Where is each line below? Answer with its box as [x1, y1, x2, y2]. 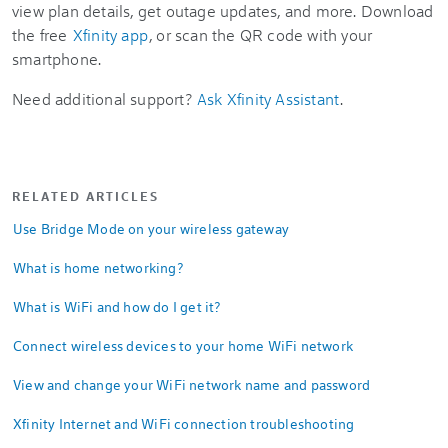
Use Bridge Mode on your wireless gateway [13, 219, 289, 238]
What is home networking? [13, 258, 183, 277]
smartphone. [12, 48, 102, 69]
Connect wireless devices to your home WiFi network [13, 336, 353, 355]
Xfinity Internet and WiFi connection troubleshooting [13, 414, 355, 433]
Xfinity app [72, 24, 149, 45]
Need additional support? [12, 88, 196, 109]
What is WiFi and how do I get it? [13, 297, 221, 316]
